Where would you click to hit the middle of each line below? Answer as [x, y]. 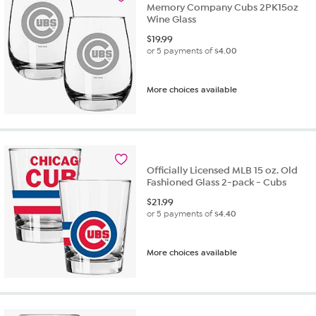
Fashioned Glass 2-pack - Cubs [217, 183]
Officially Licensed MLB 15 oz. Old [223, 171]
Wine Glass [172, 19]
